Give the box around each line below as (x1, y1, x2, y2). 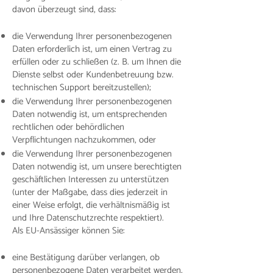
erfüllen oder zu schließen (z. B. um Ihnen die (12, 54, 181, 69)
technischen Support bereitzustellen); (12, 80, 151, 95)
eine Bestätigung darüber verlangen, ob (12, 250, 160, 265)
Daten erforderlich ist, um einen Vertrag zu (12, 41, 172, 57)
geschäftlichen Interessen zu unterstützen (12, 172, 169, 187)
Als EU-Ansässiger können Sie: (12, 223, 125, 238)
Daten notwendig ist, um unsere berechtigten (12, 159, 182, 174)
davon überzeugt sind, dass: (12, 2, 116, 17)
